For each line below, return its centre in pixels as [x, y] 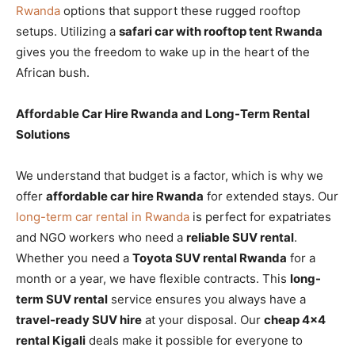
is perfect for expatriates [260, 216]
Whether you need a [74, 258]
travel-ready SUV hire [79, 319]
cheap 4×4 [295, 319]
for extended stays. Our [271, 196]
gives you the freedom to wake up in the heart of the [163, 52]
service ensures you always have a [207, 299]
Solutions [43, 134]
